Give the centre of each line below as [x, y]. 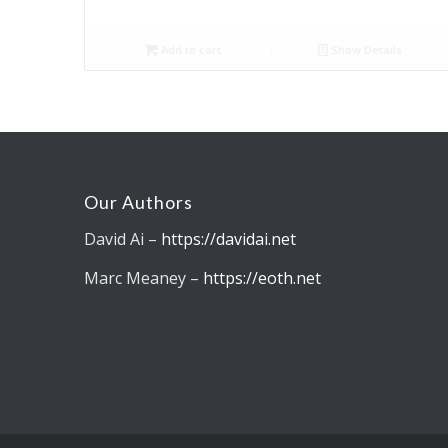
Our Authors [138, 203]
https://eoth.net [261, 278]
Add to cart [190, 49]
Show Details [365, 49]
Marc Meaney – [143, 278]
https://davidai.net [228, 238]
